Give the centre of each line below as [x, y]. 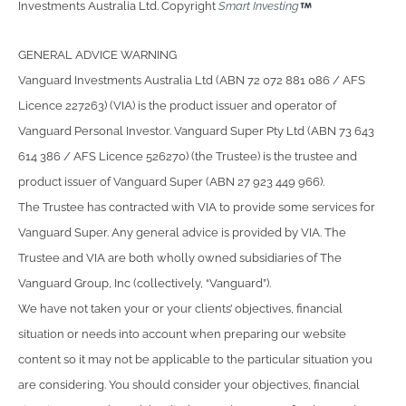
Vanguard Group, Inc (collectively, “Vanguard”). [145, 283]
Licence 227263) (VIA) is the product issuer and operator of [177, 105]
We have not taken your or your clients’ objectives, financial [180, 308]
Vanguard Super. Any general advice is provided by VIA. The [182, 232]
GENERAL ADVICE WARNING [97, 54]
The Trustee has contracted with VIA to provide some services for [197, 207]
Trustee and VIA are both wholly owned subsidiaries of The [180, 257]
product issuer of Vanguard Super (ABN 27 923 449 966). [171, 181]
